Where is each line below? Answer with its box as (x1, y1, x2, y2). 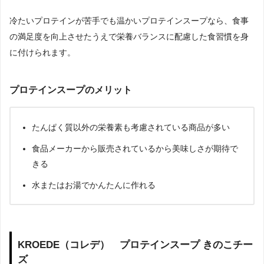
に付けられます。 (9, 47, 75, 57)
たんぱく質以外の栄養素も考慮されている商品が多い (32, 122, 230, 132)
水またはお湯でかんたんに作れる (32, 180, 156, 190)
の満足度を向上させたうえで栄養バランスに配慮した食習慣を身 (9, 31, 249, 41)
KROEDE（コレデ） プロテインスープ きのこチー (18, 239, 253, 251)
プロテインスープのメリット (9, 84, 132, 95)
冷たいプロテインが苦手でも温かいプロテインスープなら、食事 (9, 15, 249, 25)
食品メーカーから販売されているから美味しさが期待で (32, 143, 238, 153)
